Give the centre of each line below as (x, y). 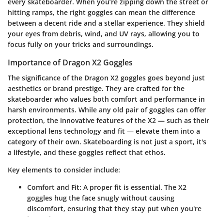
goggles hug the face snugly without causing (101, 198)
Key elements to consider (50, 170)
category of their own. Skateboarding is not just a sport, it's (107, 142)
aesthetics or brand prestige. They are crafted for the (96, 89)
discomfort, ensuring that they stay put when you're (114, 209)
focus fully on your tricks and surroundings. (81, 44)
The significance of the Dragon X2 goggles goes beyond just (106, 78)
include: (106, 170)
